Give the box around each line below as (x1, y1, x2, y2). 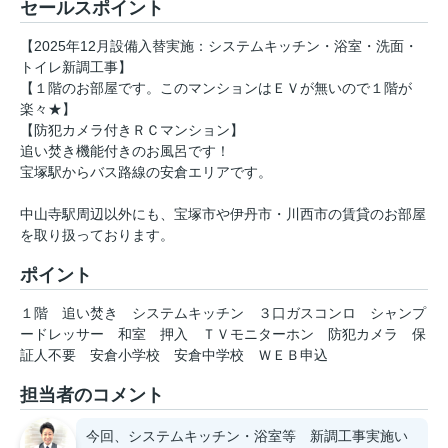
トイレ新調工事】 (20, 59, 132, 76)
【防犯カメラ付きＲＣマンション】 (20, 122, 244, 139)
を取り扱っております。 (20, 227, 174, 244)
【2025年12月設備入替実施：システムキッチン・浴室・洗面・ (20, 38, 418, 55)
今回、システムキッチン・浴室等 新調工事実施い (86, 428, 408, 445)
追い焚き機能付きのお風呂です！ (20, 143, 230, 160)
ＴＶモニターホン (202, 326, 314, 343)
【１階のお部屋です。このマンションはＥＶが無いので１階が (20, 80, 412, 97)
